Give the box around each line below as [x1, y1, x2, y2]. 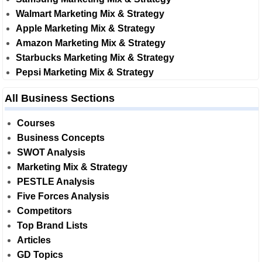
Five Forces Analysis [17, 191, 109, 201]
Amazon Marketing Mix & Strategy [16, 38, 166, 48]
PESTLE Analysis [17, 177, 95, 187]
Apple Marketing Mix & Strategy [16, 23, 155, 33]
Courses [17, 118, 55, 128]
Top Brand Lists [17, 220, 88, 230]
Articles [17, 235, 51, 245]
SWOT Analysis [17, 147, 85, 157]
